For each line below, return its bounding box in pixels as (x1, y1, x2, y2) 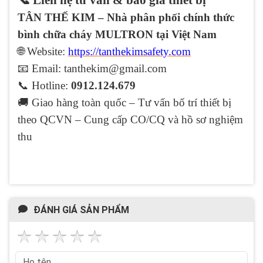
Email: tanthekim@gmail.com (29, 62, 167, 75)
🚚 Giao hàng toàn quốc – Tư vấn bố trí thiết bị (18, 96, 231, 109)
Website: (24, 45, 68, 58)
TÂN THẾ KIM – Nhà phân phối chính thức (18, 11, 234, 23)
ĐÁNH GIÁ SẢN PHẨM (33, 204, 129, 215)
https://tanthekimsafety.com (68, 45, 191, 58)
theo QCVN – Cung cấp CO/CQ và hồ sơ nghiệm (18, 113, 243, 126)
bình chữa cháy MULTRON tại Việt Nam (18, 28, 217, 41)
